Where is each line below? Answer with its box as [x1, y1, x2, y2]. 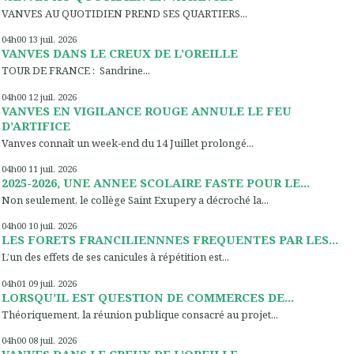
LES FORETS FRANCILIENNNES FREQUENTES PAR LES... [2, 232, 338, 248]
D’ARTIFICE [2, 117, 70, 134]
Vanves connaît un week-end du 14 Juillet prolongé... [2, 135, 254, 150]
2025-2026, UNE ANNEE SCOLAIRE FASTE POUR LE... [2, 174, 310, 190]
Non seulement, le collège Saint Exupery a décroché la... [2, 193, 269, 207]
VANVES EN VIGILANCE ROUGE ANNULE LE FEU [2, 102, 292, 119]
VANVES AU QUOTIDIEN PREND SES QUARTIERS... [2, 6, 247, 21]
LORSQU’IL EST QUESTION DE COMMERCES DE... [2, 288, 294, 305]
